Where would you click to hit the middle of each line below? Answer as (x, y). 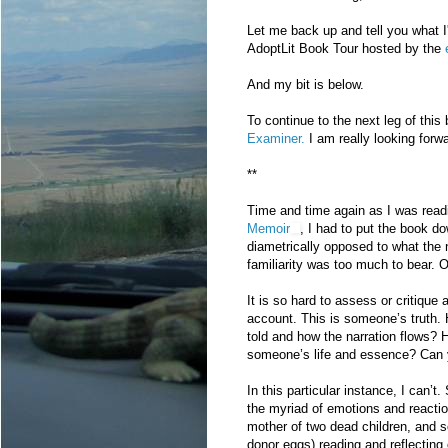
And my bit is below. (305, 85)
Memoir (268, 229)
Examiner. (278, 139)
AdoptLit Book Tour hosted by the (346, 49)
